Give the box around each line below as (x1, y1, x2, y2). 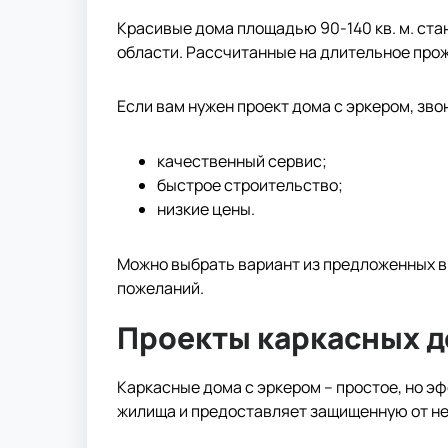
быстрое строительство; (157, 173, 343, 196)
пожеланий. (117, 276, 204, 299)
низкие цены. (157, 197, 255, 220)
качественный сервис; (157, 149, 327, 172)
